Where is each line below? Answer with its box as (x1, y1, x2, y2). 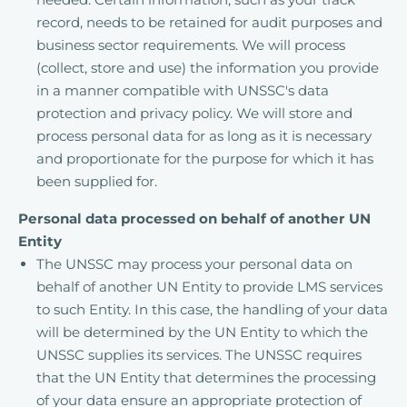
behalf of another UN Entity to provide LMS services (36, 278, 382, 295)
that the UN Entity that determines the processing (36, 369, 376, 386)
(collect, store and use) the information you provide (36, 59, 379, 76)
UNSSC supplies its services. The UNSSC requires (36, 346, 362, 363)
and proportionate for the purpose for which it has (36, 150, 373, 167)
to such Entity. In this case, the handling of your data (36, 301, 388, 318)
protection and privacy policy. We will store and (36, 104, 352, 122)
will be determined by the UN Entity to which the (36, 323, 368, 341)
